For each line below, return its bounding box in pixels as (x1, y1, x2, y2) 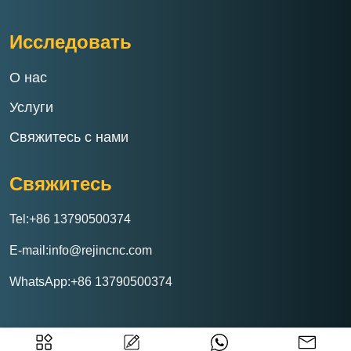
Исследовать (9, 31, 132, 53)
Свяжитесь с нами (9, 129, 128, 146)
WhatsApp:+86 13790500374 (9, 275, 172, 289)
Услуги (9, 100, 53, 116)
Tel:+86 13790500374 (9, 212, 131, 226)
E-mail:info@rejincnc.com (9, 244, 152, 258)
